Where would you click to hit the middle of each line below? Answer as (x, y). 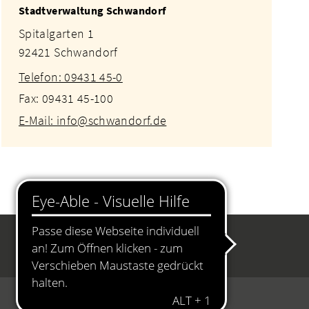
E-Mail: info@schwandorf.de (92, 120)
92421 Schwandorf (68, 52)
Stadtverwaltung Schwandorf (92, 10)
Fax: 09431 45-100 (66, 99)
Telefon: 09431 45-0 (70, 77)
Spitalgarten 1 (56, 33)
